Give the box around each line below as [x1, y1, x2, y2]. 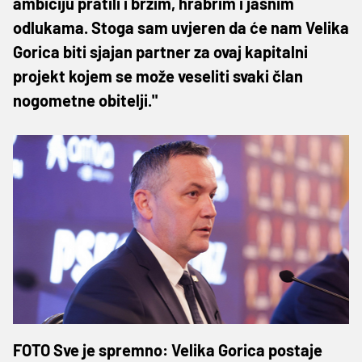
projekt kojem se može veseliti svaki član [13, 65, 303, 86]
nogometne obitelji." [13, 90, 158, 110]
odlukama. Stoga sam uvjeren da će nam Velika [13, 17, 349, 37]
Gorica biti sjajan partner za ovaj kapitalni [13, 41, 308, 61]
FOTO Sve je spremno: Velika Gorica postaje [13, 339, 322, 360]
